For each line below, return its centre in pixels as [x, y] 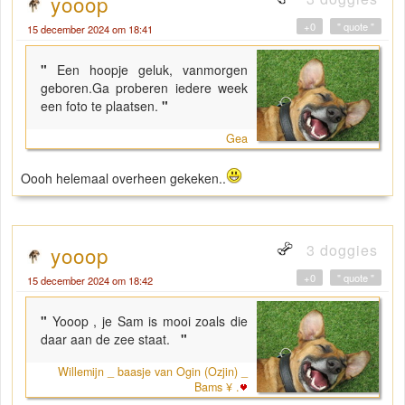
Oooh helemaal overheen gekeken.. [123, 178]
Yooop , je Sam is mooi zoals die [150, 320]
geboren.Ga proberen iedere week [145, 87]
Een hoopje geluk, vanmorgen [153, 69]
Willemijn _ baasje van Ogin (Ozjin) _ [153, 371]
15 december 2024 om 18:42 [90, 280]
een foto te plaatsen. [99, 105]
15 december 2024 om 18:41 [90, 28]
